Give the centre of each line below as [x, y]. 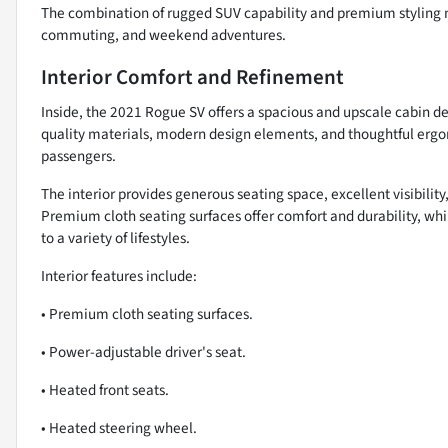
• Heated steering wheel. [119, 428]
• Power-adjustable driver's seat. [143, 352]
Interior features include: [119, 276]
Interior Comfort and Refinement [192, 77]
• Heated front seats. [105, 390]
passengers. [78, 156]
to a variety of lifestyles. [115, 238]
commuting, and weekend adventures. [163, 35]
